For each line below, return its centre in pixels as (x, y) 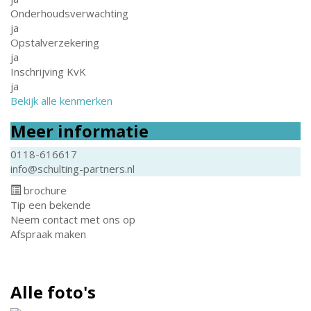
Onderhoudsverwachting (69, 13)
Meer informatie (79, 131)
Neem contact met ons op (73, 219)
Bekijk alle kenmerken (61, 101)
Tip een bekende (51, 205)
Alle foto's (53, 292)
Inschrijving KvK (48, 72)
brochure (44, 190)
